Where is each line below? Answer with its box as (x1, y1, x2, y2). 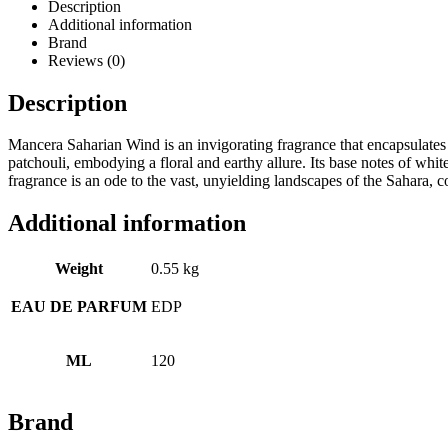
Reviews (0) (48, 51, 125, 69)
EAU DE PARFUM (11, 298, 147, 316)
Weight (55, 260, 103, 278)
